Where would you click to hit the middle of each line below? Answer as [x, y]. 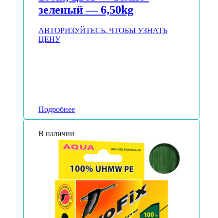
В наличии [56, 133]
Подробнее [57, 109]
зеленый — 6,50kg [86, 9]
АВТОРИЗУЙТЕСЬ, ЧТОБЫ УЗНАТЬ [103, 30]
